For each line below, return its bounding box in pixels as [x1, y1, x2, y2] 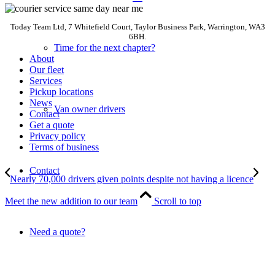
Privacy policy [29, 130, 85, 141]
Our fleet [29, 64, 64, 75]
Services [29, 75, 62, 86]
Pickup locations [29, 86, 93, 97]
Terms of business [29, 141, 99, 152]
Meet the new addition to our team [5, 195, 137, 206]
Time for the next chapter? [54, 42, 155, 53]
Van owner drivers [54, 104, 125, 114]
